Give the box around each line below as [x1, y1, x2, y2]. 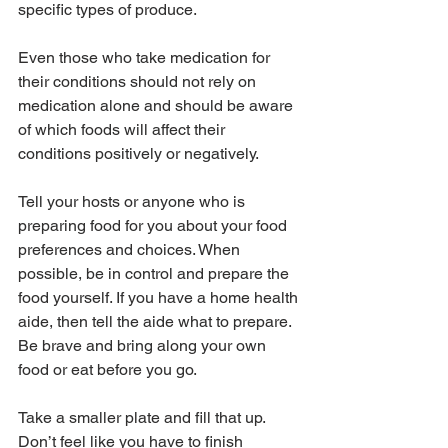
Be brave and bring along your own [18, 335, 270, 355]
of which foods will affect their [18, 119, 229, 139]
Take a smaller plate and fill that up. [18, 407, 269, 427]
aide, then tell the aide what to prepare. [18, 311, 295, 331]
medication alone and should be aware [18, 95, 297, 115]
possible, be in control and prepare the [18, 263, 293, 283]
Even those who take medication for [18, 47, 274, 67]
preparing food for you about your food [18, 215, 291, 235]
